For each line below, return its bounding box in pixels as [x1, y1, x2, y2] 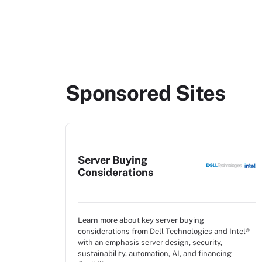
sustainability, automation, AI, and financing [78, 249, 232, 258]
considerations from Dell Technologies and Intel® [78, 227, 250, 236]
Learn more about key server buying [78, 216, 204, 225]
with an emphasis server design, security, [78, 238, 222, 247]
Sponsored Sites [65, 81, 226, 105]
